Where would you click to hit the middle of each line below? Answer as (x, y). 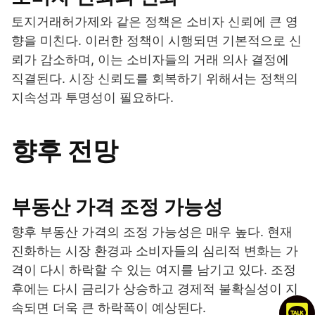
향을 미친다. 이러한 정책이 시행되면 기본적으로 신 (156, 41)
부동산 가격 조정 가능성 (117, 207)
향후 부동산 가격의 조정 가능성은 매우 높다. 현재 (152, 232)
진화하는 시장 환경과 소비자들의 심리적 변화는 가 (155, 251)
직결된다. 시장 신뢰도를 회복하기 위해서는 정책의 (155, 79)
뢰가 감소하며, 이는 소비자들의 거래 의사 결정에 (150, 60)
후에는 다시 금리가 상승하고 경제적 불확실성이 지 (155, 289)
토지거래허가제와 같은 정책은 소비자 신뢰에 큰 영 (155, 22)
